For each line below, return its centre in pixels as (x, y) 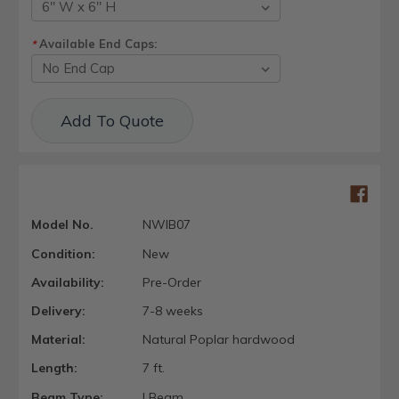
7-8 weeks (172, 311)
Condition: (63, 253)
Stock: (49, 122)
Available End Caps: (96, 44)
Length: (54, 368)
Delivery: (58, 311)
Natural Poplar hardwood (218, 340)
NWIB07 (166, 225)
